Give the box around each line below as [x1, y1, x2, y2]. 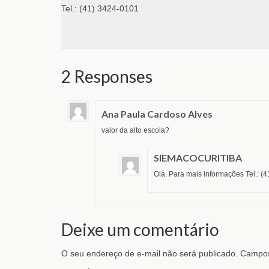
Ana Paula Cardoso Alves [101, 107, 213, 119]
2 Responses [61, 65, 153, 86]
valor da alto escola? [101, 125, 169, 134]
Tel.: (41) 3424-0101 [61, 3, 139, 13]
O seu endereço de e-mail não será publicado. [61, 248, 238, 258]
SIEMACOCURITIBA [154, 151, 242, 163]
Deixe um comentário [61, 219, 219, 240]
